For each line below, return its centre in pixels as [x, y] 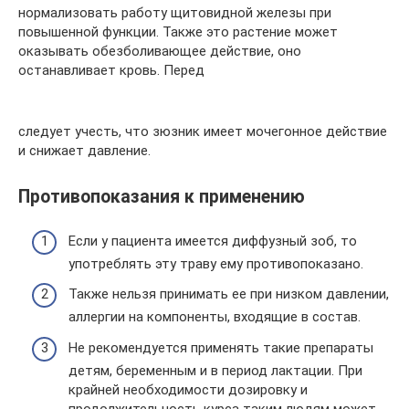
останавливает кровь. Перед [111, 70]
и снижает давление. [84, 151]
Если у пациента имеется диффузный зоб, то [213, 241]
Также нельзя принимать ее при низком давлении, [229, 294]
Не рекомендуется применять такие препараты [221, 347]
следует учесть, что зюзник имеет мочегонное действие [203, 131]
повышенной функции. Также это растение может [178, 32]
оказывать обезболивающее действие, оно [160, 51]
